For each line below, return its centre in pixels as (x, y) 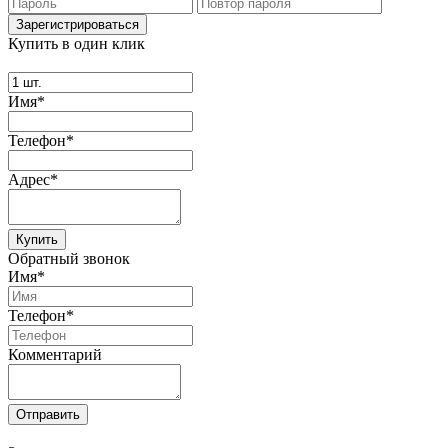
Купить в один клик (76, 44)
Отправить (48, 414)
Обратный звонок (69, 258)
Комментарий (55, 354)
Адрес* (33, 179)
